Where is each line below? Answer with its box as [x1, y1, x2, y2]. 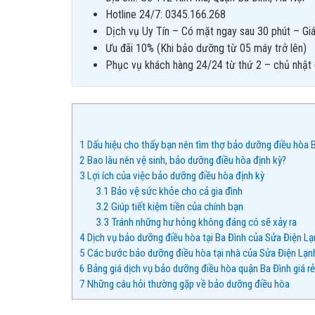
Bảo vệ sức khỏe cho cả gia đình [108, 185, 243, 198]
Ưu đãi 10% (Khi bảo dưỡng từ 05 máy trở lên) [105, 41, 307, 55]
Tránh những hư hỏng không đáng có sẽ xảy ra [108, 216, 297, 229]
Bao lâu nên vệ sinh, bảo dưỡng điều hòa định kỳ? [85, 154, 286, 167]
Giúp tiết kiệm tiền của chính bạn [108, 200, 243, 214]
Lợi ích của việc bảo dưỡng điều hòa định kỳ [85, 169, 264, 183]
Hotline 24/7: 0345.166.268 [105, 8, 226, 21]
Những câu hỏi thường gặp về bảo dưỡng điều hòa [85, 278, 290, 291]
